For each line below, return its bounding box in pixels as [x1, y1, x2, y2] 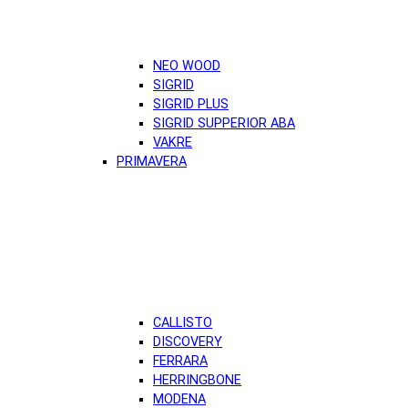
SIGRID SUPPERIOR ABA [153, 115, 295, 131]
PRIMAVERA [117, 153, 187, 169]
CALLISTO [153, 314, 212, 331]
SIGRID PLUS [153, 96, 229, 112]
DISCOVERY [153, 333, 222, 350]
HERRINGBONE [153, 372, 241, 388]
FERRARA [153, 352, 208, 369]
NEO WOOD [153, 57, 220, 74]
